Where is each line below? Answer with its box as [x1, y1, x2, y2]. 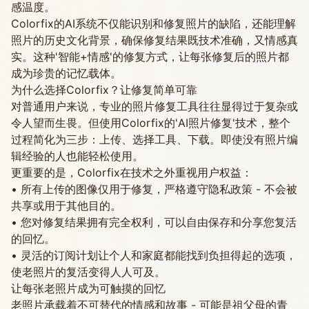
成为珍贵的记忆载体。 [11, 66, 121, 80]
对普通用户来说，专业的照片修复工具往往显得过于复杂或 [11, 99, 298, 113]
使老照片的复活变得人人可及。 [11, 265, 166, 279]
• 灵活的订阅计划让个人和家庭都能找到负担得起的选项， [11, 248, 297, 262]
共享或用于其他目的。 [11, 199, 121, 212]
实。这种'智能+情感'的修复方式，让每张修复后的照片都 [11, 50, 289, 63]
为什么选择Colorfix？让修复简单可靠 [11, 83, 197, 97]
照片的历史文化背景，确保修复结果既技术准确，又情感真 [11, 33, 298, 47]
